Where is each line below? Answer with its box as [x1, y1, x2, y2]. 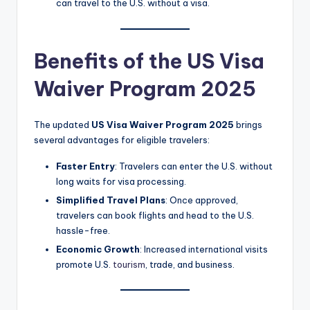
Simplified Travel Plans [56, 194, 165, 206]
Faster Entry [56, 160, 115, 172]
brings [234, 118, 262, 130]
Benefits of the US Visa [34, 48, 264, 74]
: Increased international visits [140, 243, 268, 255]
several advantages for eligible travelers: [34, 134, 210, 145]
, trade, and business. [145, 258, 235, 270]
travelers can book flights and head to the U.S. [56, 209, 254, 221]
